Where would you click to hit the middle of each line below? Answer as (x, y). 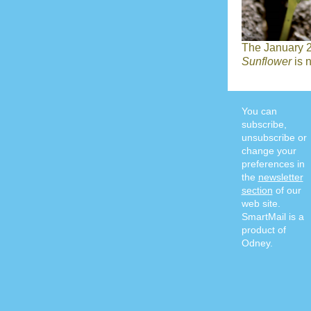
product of (263, 230)
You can (259, 111)
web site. (261, 203)
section (257, 190)
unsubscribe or (274, 137)
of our (287, 190)
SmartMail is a (272, 217)
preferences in (273, 164)
